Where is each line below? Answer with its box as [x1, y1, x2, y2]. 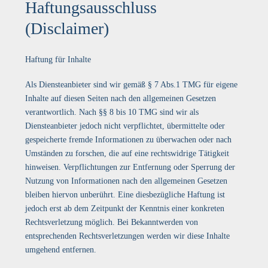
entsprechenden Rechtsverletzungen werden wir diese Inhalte [25, 232, 230, 240]
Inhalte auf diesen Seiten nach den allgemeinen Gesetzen [25, 94, 217, 103]
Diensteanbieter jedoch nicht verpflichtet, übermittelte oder [25, 121, 226, 130]
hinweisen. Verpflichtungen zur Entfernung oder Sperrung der [25, 163, 236, 172]
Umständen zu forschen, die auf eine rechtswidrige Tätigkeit [25, 149, 230, 158]
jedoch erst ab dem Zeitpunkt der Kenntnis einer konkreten [25, 204, 225, 213]
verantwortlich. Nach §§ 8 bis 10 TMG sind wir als [25, 108, 199, 117]
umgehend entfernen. [25, 245, 97, 254]
